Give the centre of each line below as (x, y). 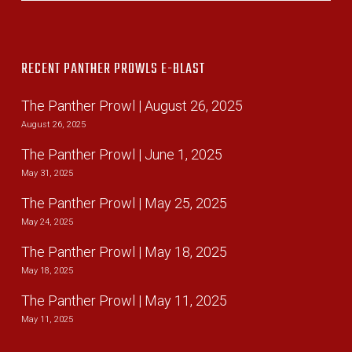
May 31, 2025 (47, 174)
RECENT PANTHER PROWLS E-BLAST (113, 70)
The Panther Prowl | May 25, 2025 (124, 203)
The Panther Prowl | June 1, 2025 (121, 155)
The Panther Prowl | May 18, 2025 (124, 252)
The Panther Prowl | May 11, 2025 (124, 301)
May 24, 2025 (47, 222)
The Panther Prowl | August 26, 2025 (132, 106)
